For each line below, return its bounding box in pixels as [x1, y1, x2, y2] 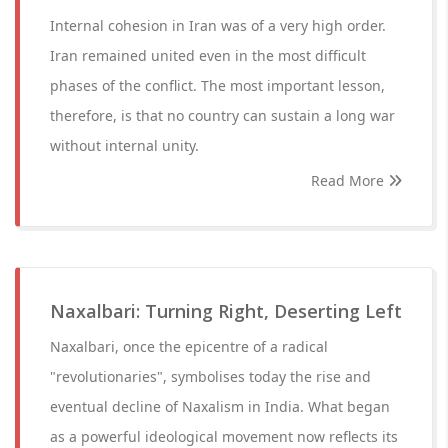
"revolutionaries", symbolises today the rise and [50, 367, 371, 386]
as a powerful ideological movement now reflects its [50, 427, 398, 446]
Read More [311, 171, 388, 190]
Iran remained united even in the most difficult [50, 46, 366, 65]
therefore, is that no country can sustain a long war [50, 106, 395, 125]
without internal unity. [50, 136, 199, 155]
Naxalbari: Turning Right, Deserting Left [50, 299, 402, 323]
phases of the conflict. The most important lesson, [50, 76, 385, 95]
